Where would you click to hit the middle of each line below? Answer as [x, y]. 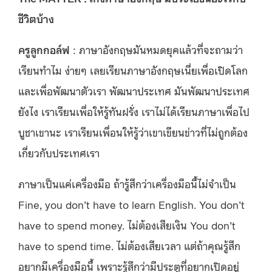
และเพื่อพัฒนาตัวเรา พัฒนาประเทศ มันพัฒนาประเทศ [134, 91]
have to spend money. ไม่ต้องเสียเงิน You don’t [127, 225]
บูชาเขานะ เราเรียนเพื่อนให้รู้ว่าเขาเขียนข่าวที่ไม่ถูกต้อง [133, 132]
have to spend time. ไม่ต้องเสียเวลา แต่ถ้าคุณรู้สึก [129, 246]
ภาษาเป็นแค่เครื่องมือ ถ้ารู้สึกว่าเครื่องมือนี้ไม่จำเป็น [127, 184]
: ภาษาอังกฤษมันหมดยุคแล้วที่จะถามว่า [156, 49]
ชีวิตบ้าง [36, 19]
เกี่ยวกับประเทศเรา [59, 153]
